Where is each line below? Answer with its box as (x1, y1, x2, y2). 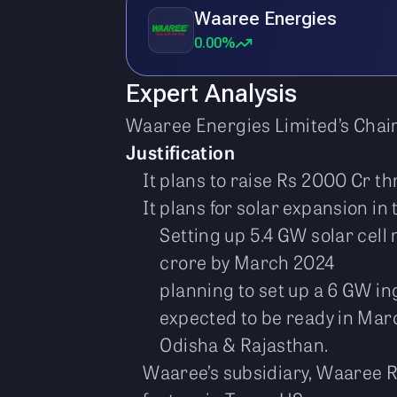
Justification (126, 138, 235, 165)
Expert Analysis (126, 79, 297, 108)
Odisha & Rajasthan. (160, 331, 329, 357)
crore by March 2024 (160, 248, 339, 275)
